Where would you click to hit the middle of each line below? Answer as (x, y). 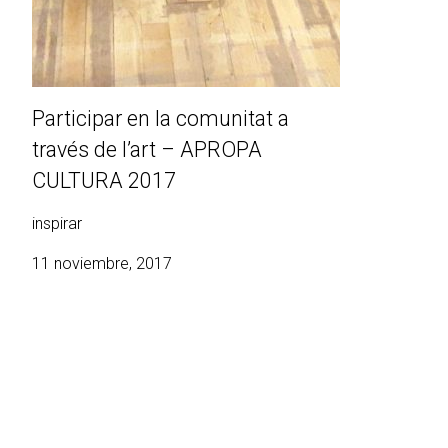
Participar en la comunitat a (160, 119)
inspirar (57, 224)
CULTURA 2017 (104, 181)
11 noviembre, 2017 (102, 264)
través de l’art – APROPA (147, 150)
